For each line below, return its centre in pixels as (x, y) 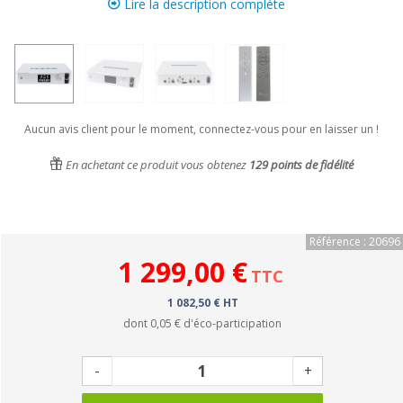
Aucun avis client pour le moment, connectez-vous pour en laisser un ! (201, 129)
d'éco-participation (231, 323)
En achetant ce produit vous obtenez (156, 165)
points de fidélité (311, 165)
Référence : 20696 (355, 242)
